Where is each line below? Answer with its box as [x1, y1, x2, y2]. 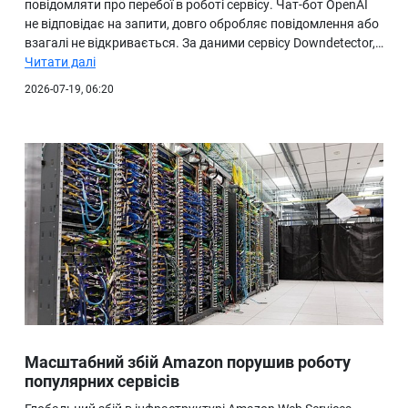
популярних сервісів [25, 372, 179, 392]
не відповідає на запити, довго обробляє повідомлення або [25, 16, 379, 32]
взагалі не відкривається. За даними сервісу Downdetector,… [25, 36, 383, 51]
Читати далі [25, 55, 96, 70]
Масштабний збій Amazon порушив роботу [25, 352, 351, 372]
